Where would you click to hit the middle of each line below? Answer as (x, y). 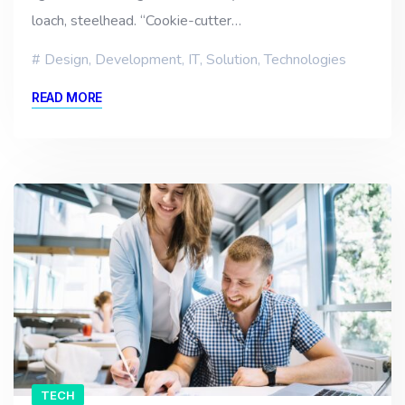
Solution (232, 60)
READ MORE (67, 98)
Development (138, 60)
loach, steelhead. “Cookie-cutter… (137, 21)
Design (66, 60)
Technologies (305, 60)
